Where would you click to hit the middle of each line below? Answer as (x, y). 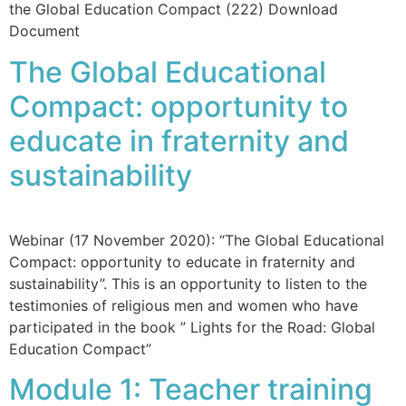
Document (44, 31)
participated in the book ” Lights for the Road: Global (192, 327)
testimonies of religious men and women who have (184, 305)
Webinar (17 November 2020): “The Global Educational (197, 240)
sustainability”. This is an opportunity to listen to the (188, 283)
